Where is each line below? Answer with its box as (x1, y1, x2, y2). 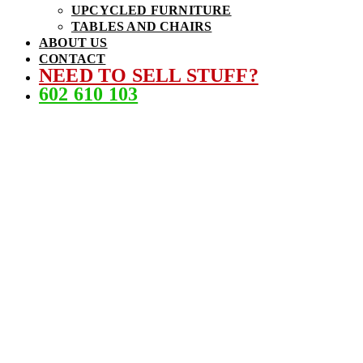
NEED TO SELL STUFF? (39, 65, 258, 87)
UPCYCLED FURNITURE (71, 3, 232, 18)
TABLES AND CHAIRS (71, 19, 212, 34)
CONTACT (39, 52, 106, 66)
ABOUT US (39, 36, 108, 50)
